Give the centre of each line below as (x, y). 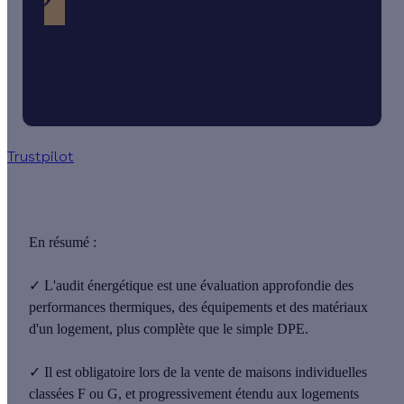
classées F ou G (73, 394)
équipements (239, 308)
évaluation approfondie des (277, 286)
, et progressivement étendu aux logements (239, 394)
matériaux (340, 308)
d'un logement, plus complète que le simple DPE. (170, 329)
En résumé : (64, 243)
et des (294, 308)
